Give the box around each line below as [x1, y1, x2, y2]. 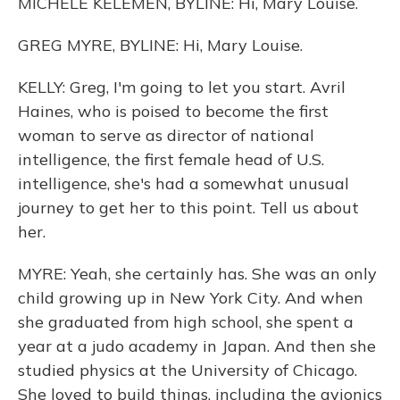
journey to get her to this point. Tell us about [18, 197, 359, 218]
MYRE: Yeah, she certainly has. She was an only [18, 263, 377, 284]
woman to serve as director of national [18, 125, 314, 146]
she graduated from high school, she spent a [18, 312, 354, 332]
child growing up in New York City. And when [18, 287, 363, 308]
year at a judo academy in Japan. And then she [18, 336, 376, 356]
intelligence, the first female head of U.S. [18, 149, 324, 170]
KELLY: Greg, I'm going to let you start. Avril [18, 77, 346, 97]
